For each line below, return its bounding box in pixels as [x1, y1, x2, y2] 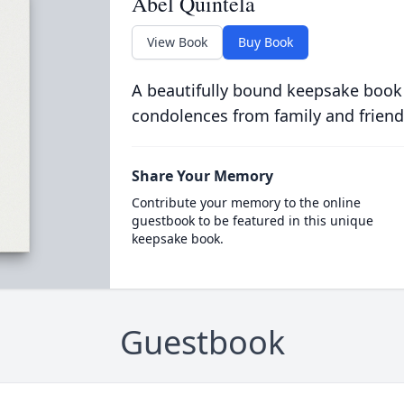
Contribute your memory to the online [131, 194, 361, 211]
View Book [146, 33, 207, 50]
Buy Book [237, 33, 293, 50]
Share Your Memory [131, 166, 273, 186]
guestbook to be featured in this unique [131, 212, 373, 229]
